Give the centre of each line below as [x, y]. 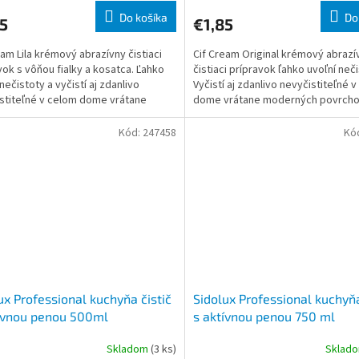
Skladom [128, 349]
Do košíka [143, 18]
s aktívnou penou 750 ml [264, 317]
